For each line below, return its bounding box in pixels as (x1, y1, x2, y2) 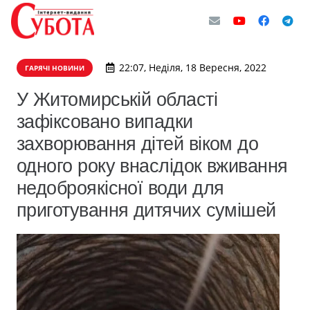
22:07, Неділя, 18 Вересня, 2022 (118, 61, 266, 74)
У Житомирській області (17, 89, 218, 110)
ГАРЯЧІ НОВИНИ (25, 63, 84, 73)
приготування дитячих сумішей (17, 199, 276, 221)
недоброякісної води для (17, 177, 224, 199)
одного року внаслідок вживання (17, 155, 288, 176)
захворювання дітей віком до (17, 133, 259, 154)
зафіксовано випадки (17, 111, 193, 132)
